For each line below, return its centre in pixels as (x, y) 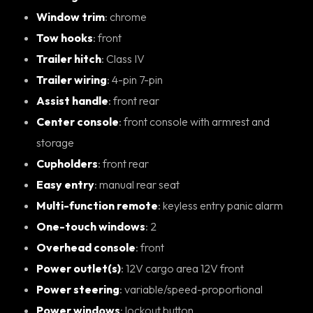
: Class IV (125, 58)
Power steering (78, 289)
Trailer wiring (72, 79)
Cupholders (67, 163)
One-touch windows (91, 226)
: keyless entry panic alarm (223, 205)
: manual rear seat (139, 184)
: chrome (128, 16)
